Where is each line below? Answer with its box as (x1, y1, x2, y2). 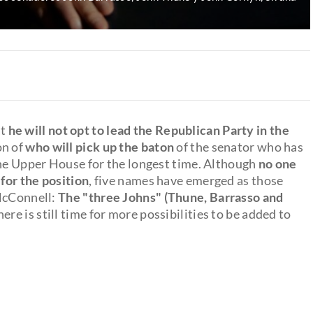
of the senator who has (174, 138, 304, 154)
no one (258, 155, 297, 171)
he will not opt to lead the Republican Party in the (8, 122, 289, 138)
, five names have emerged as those (89, 172, 284, 188)
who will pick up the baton (25, 138, 175, 154)
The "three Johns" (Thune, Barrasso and (58, 189, 284, 205)
